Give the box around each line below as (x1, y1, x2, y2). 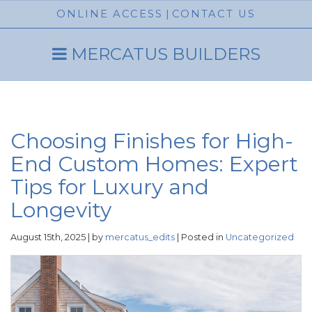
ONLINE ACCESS (56, 8, 163, 20)
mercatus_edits (105, 232, 175, 242)
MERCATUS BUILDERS (66, 44, 260, 64)
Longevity (10, 197, 111, 223)
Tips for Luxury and (10, 174, 209, 200)
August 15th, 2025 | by (10, 232, 105, 242)
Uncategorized (226, 232, 294, 242)
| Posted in (175, 232, 226, 242)
